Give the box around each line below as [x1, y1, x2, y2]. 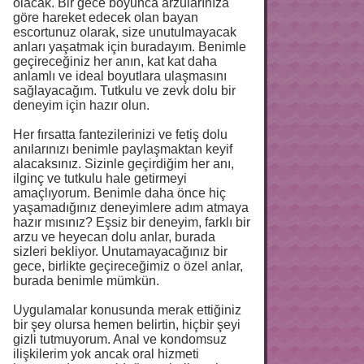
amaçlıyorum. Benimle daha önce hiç [13, 185, 226, 200]
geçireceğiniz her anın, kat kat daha [13, 54, 217, 68]
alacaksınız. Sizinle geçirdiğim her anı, [13, 156, 234, 171]
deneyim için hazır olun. [13, 97, 149, 112]
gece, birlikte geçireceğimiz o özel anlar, [13, 258, 243, 273]
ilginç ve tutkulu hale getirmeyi [13, 171, 187, 185]
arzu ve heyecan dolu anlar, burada [13, 229, 215, 244]
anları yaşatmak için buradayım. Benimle [13, 39, 246, 54]
